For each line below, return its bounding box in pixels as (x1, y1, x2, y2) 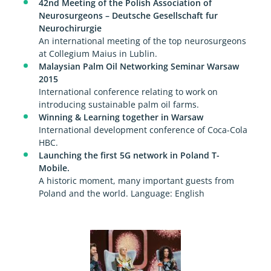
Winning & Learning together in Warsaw (38, 111, 203, 123)
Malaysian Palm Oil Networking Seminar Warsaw (38, 60, 239, 73)
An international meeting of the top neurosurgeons (38, 35, 246, 47)
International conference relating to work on (38, 86, 218, 98)
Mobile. (38, 162, 70, 174)
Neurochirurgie (38, 22, 102, 34)
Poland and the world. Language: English (38, 188, 204, 200)
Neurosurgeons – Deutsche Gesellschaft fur (38, 10, 218, 22)
